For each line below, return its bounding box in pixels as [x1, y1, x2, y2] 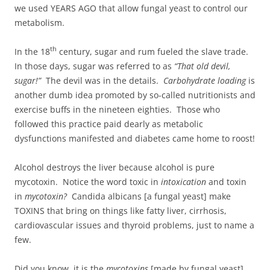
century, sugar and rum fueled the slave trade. [57, 45, 251, 57]
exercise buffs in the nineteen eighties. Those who [14, 103, 220, 115]
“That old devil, [174, 60, 230, 72]
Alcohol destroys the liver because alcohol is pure [14, 161, 215, 173]
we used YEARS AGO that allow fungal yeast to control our [14, 2, 248, 14]
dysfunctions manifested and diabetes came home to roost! [14, 132, 255, 144]
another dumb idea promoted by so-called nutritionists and [14, 89, 256, 101]
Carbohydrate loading [163, 74, 246, 86]
